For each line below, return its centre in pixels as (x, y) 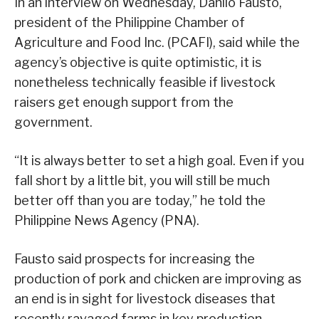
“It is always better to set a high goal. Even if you (159, 161)
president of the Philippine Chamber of (130, 23)
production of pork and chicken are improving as (158, 279)
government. (53, 122)
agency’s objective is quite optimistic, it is (138, 63)
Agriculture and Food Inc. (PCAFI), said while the (157, 43)
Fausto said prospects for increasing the (135, 259)
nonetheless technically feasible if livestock (145, 83)
